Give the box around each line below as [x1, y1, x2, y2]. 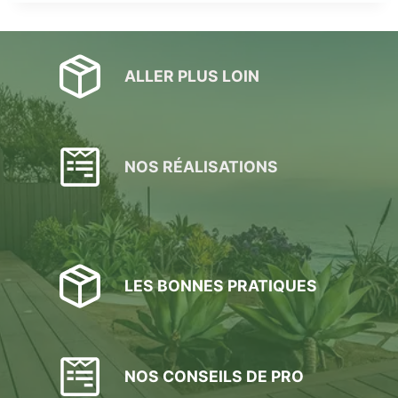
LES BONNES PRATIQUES [124, 276, 317, 296]
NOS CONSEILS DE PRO [124, 367, 304, 386]
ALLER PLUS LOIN [124, 67, 259, 86]
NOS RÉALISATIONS [124, 157, 278, 177]
